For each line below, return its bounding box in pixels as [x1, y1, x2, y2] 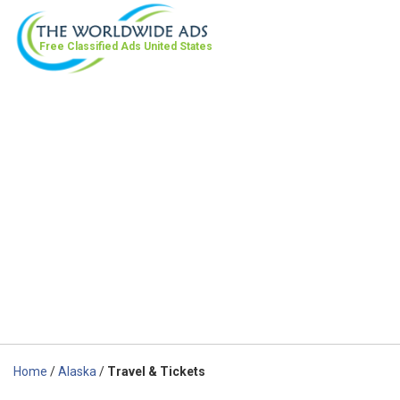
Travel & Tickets [107, 363, 205, 379]
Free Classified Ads [39, 40, 144, 53]
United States [144, 40, 212, 53]
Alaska [58, 363, 96, 379]
